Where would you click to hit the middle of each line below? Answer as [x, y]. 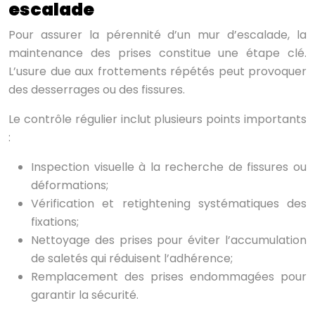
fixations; [55, 222]
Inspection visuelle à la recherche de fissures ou [169, 167]
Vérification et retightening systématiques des [169, 204]
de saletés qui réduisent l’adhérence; [132, 259]
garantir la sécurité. [85, 295]
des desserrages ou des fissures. [97, 90]
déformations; [70, 186]
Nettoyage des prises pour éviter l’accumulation [169, 240]
